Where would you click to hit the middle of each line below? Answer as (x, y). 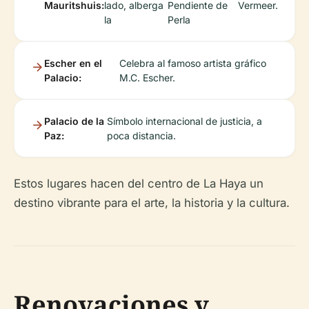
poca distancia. (141, 136)
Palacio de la (74, 121)
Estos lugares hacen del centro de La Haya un (139, 184)
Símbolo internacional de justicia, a (184, 121)
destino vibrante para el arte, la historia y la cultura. (152, 203)
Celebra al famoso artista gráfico (193, 63)
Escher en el (73, 63)
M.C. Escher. (148, 78)
